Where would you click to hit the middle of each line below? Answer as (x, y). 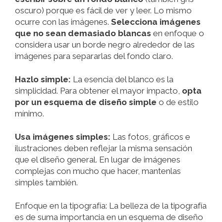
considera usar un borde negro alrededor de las (105, 45)
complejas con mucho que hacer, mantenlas (98, 171)
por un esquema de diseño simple (86, 102)
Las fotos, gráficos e (150, 137)
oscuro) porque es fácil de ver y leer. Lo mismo (103, 11)
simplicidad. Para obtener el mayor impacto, (98, 91)
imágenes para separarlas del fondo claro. (94, 56)
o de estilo (178, 102)
